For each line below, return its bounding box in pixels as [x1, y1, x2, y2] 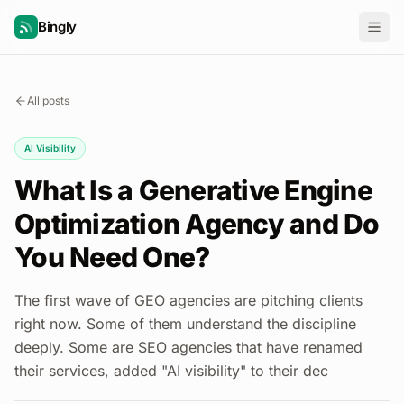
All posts [27, 94, 69, 107]
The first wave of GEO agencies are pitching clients [14, 291, 363, 309]
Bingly [38, 18, 77, 35]
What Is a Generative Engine [14, 174, 372, 207]
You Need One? [14, 241, 210, 273]
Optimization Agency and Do [14, 207, 380, 240]
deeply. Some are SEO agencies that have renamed [14, 338, 363, 356]
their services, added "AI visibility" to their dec [14, 362, 328, 380]
